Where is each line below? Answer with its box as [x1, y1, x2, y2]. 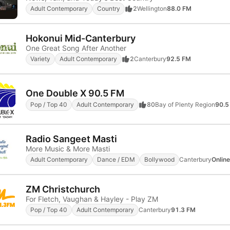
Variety [30, 54, 50, 63]
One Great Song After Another [26, 43, 126, 52]
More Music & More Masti [26, 144, 110, 153]
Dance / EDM [97, 155, 135, 163]
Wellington [137, 4, 167, 12]
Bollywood [144, 155, 175, 163]
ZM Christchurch [26, 183, 100, 195]
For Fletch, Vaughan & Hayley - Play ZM [26, 194, 158, 203]
